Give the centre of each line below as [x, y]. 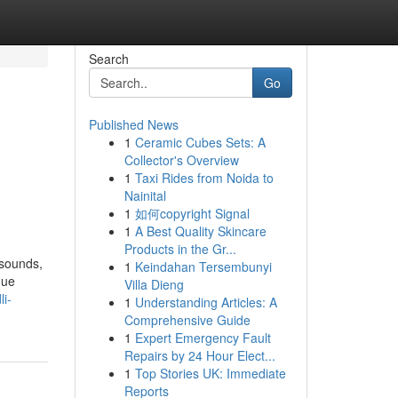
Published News [133, 124]
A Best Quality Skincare [200, 231]
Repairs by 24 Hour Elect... [199, 355]
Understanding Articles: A [206, 302]
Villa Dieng [154, 284]
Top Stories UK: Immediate [210, 373]
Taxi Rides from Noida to [204, 178]
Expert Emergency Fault [203, 338]
